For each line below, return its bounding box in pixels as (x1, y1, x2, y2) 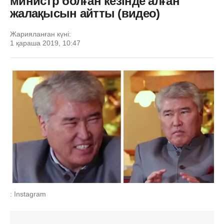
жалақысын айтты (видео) (10, 6, 160, 20)
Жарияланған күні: (10, 30, 71, 38)
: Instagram (10, 189, 46, 198)
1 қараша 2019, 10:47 (10, 39, 80, 47)
